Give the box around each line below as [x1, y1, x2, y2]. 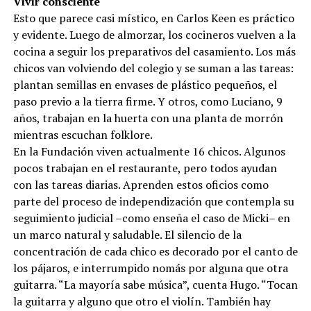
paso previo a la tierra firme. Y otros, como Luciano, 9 [12, 101, 283, 117]
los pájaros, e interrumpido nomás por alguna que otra [12, 268, 288, 283]
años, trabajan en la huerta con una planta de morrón [12, 118, 283, 133]
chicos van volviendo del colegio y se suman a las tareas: [12, 68, 294, 83]
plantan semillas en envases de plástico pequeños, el [12, 85, 277, 100]
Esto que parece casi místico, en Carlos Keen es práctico [12, 18, 294, 33]
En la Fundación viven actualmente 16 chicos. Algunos [12, 151, 285, 167]
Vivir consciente [12, 1, 100, 17]
